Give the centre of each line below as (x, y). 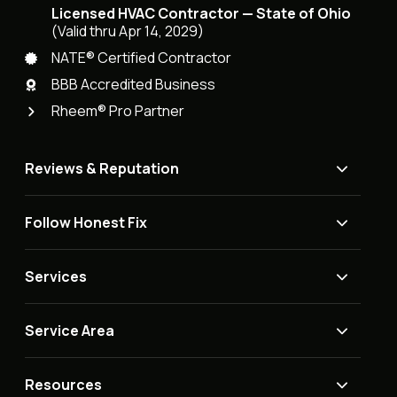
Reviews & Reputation (102, 169)
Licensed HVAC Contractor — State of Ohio (202, 14)
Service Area (70, 331)
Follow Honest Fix (86, 223)
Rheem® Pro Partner (118, 111)
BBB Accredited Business (134, 85)
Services (56, 277)
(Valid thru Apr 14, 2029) (128, 31)
